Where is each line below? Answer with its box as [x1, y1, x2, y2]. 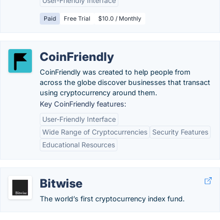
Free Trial [64, 15, 90, 22]
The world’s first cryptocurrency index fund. [40, 194, 185, 203]
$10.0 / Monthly [98, 15, 141, 22]
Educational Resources [42, 140, 115, 149]
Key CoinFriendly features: [40, 100, 126, 108]
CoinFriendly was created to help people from [40, 68, 191, 76]
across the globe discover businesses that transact [40, 78, 210, 86]
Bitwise [40, 176, 82, 191]
